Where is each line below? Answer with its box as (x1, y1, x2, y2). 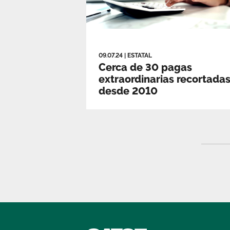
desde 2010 (99, 85, 158, 98)
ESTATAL (127, 52, 152, 60)
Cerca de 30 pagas (99, 61, 192, 74)
